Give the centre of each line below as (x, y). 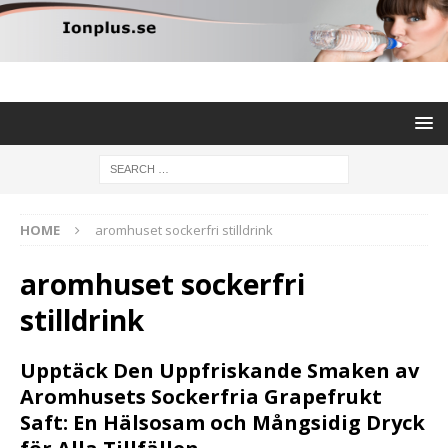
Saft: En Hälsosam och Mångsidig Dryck (222, 423)
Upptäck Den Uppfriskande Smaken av (219, 371)
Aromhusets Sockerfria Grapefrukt (201, 397)
